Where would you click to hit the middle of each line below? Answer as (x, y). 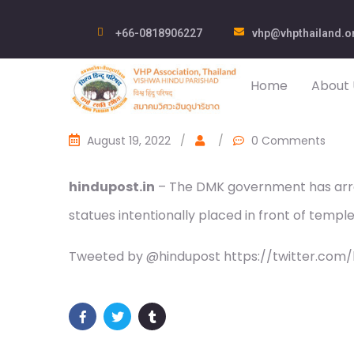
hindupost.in (112, 187)
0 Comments (288, 141)
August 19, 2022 (129, 141)
